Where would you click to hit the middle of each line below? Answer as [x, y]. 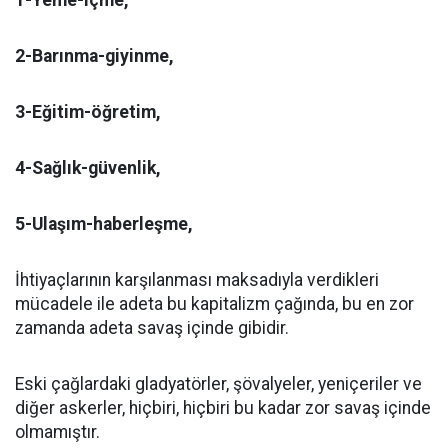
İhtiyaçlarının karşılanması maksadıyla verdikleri [197, 280]
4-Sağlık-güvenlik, [88, 168]
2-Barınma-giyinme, [94, 56]
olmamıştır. [57, 432]
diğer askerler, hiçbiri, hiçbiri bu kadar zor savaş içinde [223, 408]
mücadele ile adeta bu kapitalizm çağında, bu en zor [214, 304]
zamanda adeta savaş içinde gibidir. [152, 328]
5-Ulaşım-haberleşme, [104, 224]
